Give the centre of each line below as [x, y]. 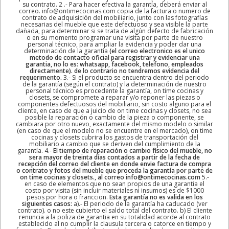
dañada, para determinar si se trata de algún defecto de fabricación [114, 31]
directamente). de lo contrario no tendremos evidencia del [114, 71]
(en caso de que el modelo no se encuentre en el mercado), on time [114, 130]
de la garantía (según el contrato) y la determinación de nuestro [114, 84]
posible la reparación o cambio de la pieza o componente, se [114, 117]
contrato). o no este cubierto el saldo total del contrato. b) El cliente [114, 210]
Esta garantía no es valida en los [156, 197]
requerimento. [41, 77]
